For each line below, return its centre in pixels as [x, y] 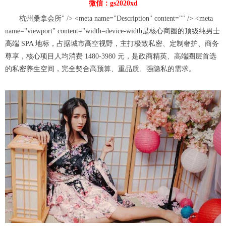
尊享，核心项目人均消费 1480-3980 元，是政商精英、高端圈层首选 [111, 56]
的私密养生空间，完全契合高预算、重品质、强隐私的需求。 [100, 69]
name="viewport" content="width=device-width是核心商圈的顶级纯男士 [112, 31]
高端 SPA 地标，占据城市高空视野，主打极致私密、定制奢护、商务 [112, 44]
